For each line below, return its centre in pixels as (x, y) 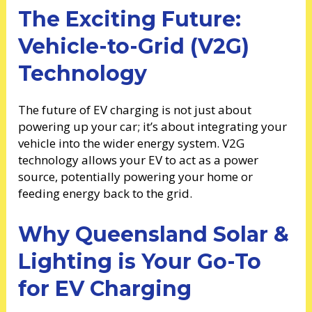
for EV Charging (105, 289)
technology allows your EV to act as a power (139, 159)
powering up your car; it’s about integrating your (153, 126)
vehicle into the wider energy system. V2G (132, 143)
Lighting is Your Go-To (140, 262)
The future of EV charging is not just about (135, 109)
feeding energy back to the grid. (106, 193)
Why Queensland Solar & (154, 235)
